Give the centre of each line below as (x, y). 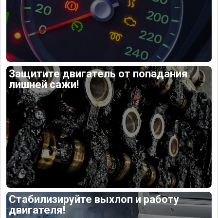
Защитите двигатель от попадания (99, 73)
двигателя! (37, 210)
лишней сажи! (44, 84)
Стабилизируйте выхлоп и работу (94, 200)
